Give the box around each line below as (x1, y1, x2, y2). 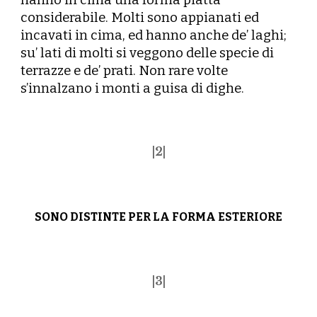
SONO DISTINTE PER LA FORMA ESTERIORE (35, 210, 282, 224)
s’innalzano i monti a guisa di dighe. (21, 81, 245, 96)
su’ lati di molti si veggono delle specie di (21, 45, 275, 61)
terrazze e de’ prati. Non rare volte (21, 63, 229, 79)
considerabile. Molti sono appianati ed (21, 10, 260, 25)
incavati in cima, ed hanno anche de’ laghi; (21, 28, 287, 43)
